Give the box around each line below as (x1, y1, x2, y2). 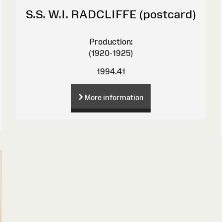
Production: (89, 37, 133, 46)
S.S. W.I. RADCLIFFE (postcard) (25, 7, 196, 21)
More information (84, 93, 144, 102)
